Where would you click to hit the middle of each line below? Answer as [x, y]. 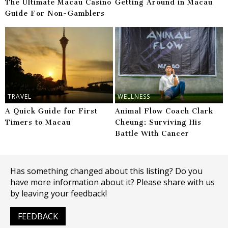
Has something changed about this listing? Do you [106, 171]
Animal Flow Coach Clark [164, 111]
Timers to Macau [38, 122]
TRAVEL [20, 96]
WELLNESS [134, 96]
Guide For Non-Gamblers [55, 14]
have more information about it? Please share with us [112, 182]
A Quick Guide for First [52, 111]
